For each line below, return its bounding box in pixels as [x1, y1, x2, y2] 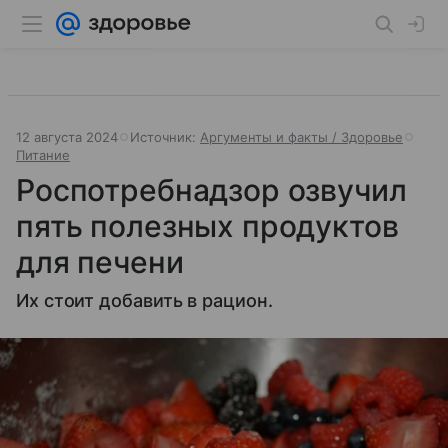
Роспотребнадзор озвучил [16, 172, 407, 208]
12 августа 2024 [16, 129, 118, 145]
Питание [16, 147, 70, 163]
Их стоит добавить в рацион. [16, 290, 273, 311]
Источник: [130, 129, 200, 145]
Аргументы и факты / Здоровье [200, 129, 403, 145]
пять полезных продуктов [16, 208, 399, 244]
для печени [16, 244, 184, 280]
